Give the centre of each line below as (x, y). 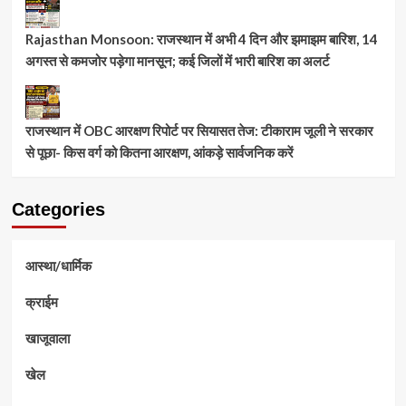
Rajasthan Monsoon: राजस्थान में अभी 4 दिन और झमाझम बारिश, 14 (201, 39)
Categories (58, 209)
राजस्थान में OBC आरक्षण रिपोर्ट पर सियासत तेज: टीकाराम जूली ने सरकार (199, 130)
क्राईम (41, 301)
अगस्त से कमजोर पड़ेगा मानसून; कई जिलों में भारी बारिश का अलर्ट (177, 60)
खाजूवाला (47, 338)
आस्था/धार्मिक (58, 265)
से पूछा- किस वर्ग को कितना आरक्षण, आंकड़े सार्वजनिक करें (159, 152)
